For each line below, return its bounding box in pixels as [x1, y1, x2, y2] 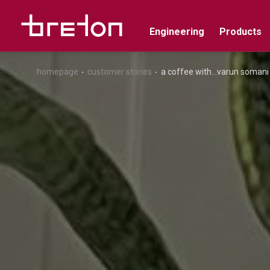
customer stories [87, 67, 152, 77]
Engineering [149, 25, 204, 37]
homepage [36, 67, 78, 77]
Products [219, 25, 262, 37]
